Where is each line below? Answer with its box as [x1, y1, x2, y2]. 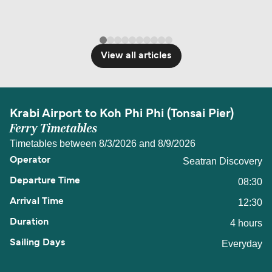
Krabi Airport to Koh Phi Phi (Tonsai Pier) [10, 108, 234, 120]
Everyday [222, 238, 262, 249]
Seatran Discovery [183, 155, 262, 166]
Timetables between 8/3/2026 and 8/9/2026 [10, 138, 195, 149]
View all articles [100, 51, 172, 60]
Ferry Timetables [10, 121, 97, 136]
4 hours [230, 217, 262, 228]
